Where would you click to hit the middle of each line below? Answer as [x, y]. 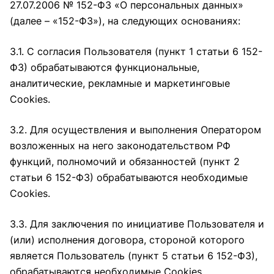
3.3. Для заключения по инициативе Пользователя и [137, 224]
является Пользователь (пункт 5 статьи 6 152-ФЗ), [134, 256]
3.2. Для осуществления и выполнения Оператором [135, 130]
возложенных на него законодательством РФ [120, 146]
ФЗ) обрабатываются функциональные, [105, 67]
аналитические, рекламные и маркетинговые [120, 83]
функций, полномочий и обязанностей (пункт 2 [125, 161]
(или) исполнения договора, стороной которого [127, 240]
